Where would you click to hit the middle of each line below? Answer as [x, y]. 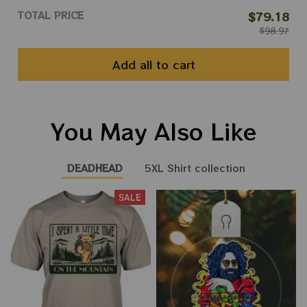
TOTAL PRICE [51, 15]
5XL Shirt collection [195, 168]
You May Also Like [153, 131]
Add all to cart [153, 64]
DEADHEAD [95, 168]
